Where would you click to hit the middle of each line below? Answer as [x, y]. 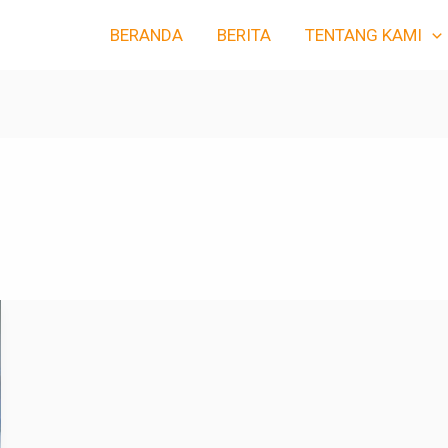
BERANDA [146, 35]
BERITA [243, 35]
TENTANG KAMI [363, 35]
